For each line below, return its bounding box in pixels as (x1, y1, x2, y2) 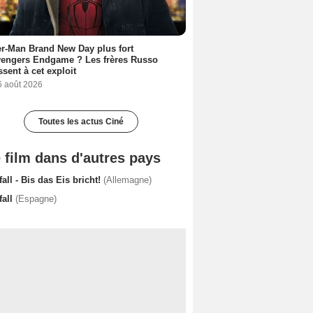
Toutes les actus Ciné (38, 116, 124, 126)
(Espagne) (15, 193, 57, 204)
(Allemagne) (103, 174, 152, 185)
